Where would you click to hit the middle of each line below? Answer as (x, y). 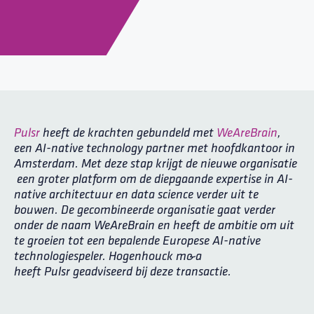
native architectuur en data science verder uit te (136, 195)
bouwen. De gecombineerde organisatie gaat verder (145, 211)
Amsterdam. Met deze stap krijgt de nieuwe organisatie (156, 164)
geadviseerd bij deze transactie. (151, 272)
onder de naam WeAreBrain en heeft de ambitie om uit (154, 226)
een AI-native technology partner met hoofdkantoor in (155, 149)
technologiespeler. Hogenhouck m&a (108, 257)
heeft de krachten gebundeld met (128, 134)
